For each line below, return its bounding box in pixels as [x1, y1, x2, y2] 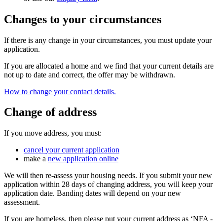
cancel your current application [24, 146, 119, 154]
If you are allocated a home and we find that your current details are [4, 61, 214, 70]
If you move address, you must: [4, 129, 102, 138]
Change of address [4, 106, 97, 119]
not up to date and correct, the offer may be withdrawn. [4, 70, 175, 79]
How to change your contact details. [4, 87, 116, 96]
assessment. [4, 198, 40, 207]
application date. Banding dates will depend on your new [4, 189, 181, 198]
